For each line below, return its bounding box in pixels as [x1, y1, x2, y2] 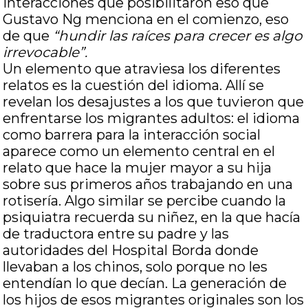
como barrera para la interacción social [3, 126, 261, 143]
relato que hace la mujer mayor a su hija [3, 159, 272, 176]
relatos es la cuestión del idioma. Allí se [3, 77, 265, 93]
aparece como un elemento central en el [3, 143, 276, 159]
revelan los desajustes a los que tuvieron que [3, 93, 305, 110]
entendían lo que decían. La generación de [3, 275, 287, 291]
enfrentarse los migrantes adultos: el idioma [3, 110, 300, 126]
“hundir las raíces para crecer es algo [53, 27, 303, 44]
